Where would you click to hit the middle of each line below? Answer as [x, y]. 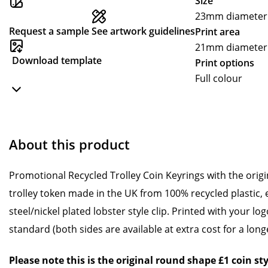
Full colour [219, 78]
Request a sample [49, 31]
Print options [225, 63]
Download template [57, 60]
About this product [69, 144]
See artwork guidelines [143, 31]
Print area [217, 32]
